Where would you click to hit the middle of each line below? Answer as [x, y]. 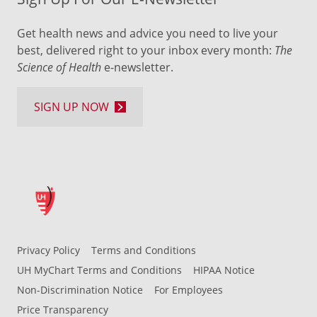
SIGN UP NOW [71, 107]
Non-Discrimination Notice [80, 290]
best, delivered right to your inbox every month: [146, 50]
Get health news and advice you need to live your [148, 33]
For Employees [189, 290]
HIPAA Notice [224, 270]
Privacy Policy [48, 250]
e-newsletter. [137, 67]
